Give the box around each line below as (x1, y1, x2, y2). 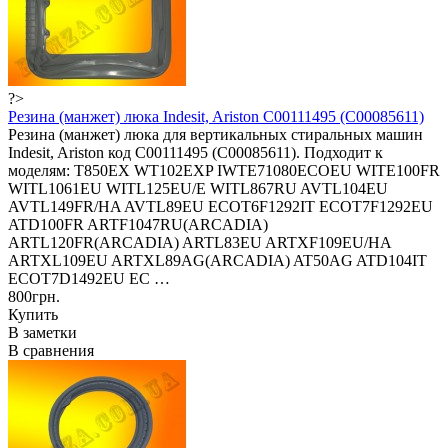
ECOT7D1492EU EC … (8, 269, 170, 287)
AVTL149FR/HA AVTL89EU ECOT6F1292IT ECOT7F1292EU (8, 197, 433, 215)
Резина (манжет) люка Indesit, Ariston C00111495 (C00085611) (8, 107, 424, 125)
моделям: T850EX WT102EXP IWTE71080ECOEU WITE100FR (8, 161, 440, 179)
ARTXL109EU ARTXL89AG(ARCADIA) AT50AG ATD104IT (8, 251, 427, 269)
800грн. (8, 287, 60, 305)
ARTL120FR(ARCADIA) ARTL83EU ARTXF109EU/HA (8, 233, 391, 251)
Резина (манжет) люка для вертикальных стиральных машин (8, 125, 423, 143)
